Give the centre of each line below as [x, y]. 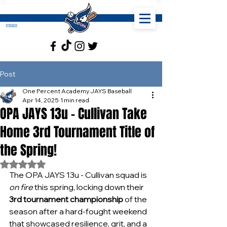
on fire [21, 187]
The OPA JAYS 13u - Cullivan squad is [79, 175]
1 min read [75, 100]
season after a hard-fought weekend [79, 211]
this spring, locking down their [89, 187]
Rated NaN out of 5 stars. [65, 164]
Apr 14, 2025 [41, 100]
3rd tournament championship [66, 199]
